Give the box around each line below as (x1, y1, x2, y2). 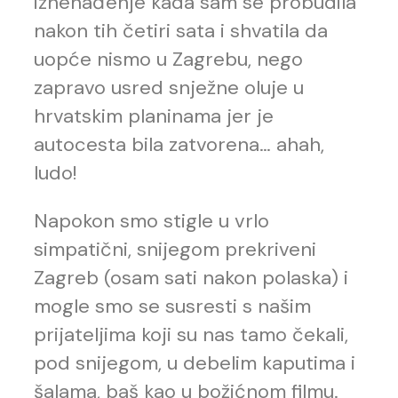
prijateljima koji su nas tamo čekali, (34, 322, 348, 348)
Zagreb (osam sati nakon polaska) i (34, 265, 348, 291)
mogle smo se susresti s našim (34, 293, 311, 320)
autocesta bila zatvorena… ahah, (34, 131, 324, 158)
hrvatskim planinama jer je (34, 103, 274, 130)
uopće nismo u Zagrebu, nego (34, 46, 303, 73)
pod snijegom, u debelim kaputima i (34, 350, 355, 377)
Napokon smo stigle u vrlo (34, 208, 269, 235)
